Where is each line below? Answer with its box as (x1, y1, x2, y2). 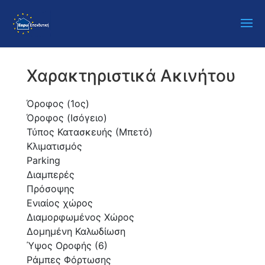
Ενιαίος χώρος (26, 197, 93, 209)
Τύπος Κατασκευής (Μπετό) (26, 126, 153, 138)
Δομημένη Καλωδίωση (26, 225, 125, 237)
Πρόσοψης (26, 183, 75, 195)
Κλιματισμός (26, 140, 82, 152)
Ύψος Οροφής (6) (26, 240, 108, 251)
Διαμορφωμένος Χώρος (26, 211, 134, 223)
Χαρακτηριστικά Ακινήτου (26, 66, 235, 86)
